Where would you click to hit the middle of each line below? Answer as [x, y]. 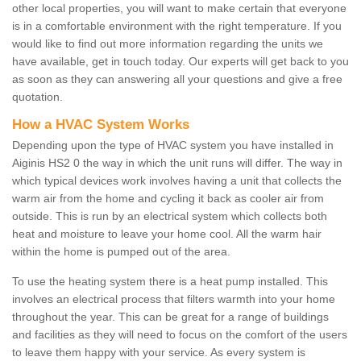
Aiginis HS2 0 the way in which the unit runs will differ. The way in [177, 163]
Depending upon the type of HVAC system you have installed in [173, 145]
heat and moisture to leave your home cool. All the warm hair [167, 234]
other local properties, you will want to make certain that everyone [179, 8]
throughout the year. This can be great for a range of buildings [170, 317]
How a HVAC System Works [101, 125]
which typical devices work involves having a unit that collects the [177, 181]
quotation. [39, 97]
